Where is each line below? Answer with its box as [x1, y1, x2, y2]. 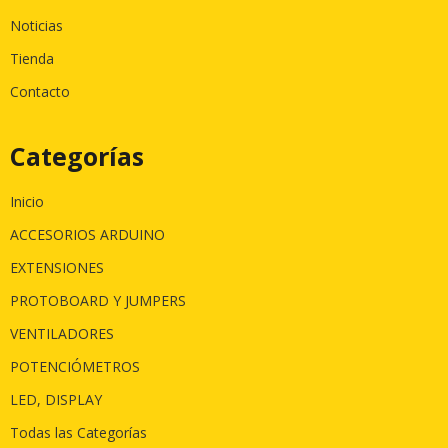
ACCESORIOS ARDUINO [10, 224, 165, 244]
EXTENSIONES [10, 257, 104, 277]
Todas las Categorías [10, 422, 147, 442]
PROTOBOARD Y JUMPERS [10, 290, 186, 310]
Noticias [10, 15, 63, 35]
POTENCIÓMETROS [10, 356, 140, 376]
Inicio [10, 191, 44, 211]
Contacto [10, 81, 70, 101]
